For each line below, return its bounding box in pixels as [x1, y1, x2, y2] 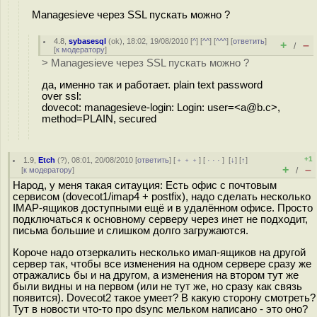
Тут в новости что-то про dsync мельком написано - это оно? [13, 303, 308, 315]
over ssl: [42, 90, 81, 102]
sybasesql [69, 37, 107, 45]
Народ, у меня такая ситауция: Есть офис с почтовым [13, 180, 277, 191]
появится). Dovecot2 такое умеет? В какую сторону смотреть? [13, 292, 316, 304]
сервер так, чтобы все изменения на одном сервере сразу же [13, 258, 311, 270]
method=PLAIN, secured [42, 113, 156, 125]
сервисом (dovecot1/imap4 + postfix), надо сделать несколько [13, 191, 311, 202]
